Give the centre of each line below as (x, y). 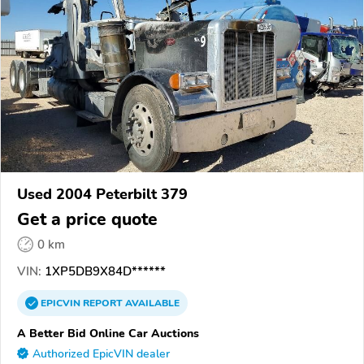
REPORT (103, 303)
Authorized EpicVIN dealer (101, 353)
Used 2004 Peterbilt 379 (102, 194)
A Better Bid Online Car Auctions (108, 333)
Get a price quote (87, 219)
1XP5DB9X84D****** (104, 271)
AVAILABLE (151, 303)
